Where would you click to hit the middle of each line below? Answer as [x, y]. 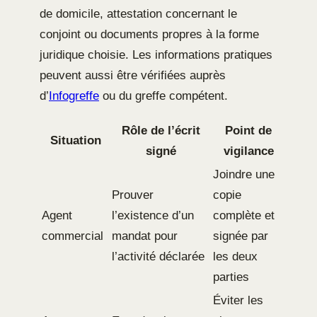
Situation [75, 141]
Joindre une [244, 175]
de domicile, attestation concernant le [138, 14]
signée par [241, 236]
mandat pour [145, 236]
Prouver [133, 195]
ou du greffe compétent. [163, 96]
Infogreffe [74, 96]
